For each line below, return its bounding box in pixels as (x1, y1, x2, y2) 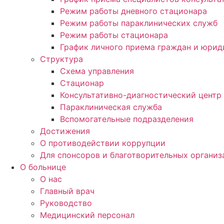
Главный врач (40, 186, 94, 196)
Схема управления (60, 66, 134, 76)
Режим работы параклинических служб (60, 18, 217, 28)
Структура (40, 54, 83, 64)
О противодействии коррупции (40, 138, 165, 148)
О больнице (20, 162, 66, 172)
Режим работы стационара (60, 30, 168, 40)
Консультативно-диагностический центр (60, 90, 221, 100)
